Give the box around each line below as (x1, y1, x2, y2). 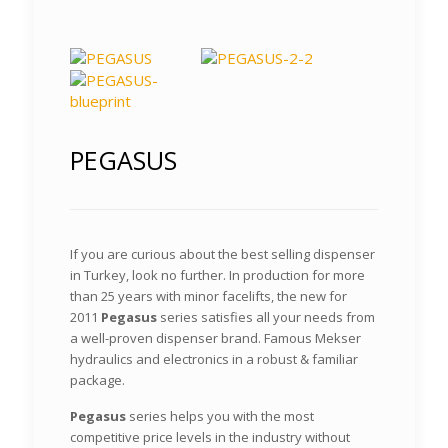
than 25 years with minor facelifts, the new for (70, 287, 348, 305)
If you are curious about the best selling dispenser (70, 245, 376, 263)
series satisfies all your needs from (157, 308, 376, 326)
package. (70, 371, 126, 389)
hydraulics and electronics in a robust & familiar (70, 350, 359, 368)
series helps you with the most (126, 407, 315, 425)
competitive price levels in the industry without (70, 428, 351, 446)
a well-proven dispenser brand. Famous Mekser (70, 329, 362, 347)
